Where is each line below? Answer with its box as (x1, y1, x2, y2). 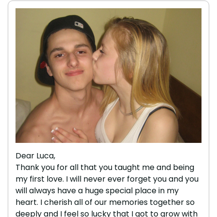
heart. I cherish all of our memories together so (15, 196, 195, 208)
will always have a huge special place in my (15, 185, 179, 196)
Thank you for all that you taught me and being (15, 161, 194, 173)
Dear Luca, (15, 150, 55, 161)
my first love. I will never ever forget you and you (15, 173, 199, 185)
